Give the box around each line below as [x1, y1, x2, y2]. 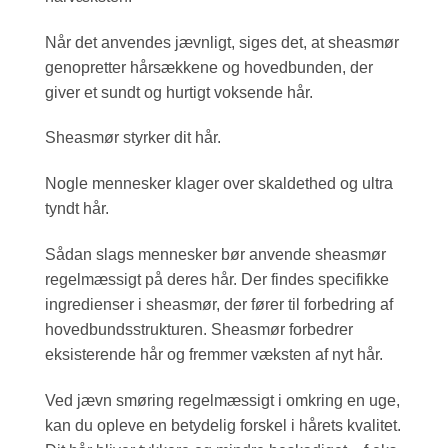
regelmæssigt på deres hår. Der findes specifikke [45, 271, 389, 289]
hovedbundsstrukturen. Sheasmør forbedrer [45, 321, 353, 339]
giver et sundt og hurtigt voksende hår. [45, 83, 313, 101]
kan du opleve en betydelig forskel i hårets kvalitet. [45, 416, 401, 434]
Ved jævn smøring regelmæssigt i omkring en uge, [45, 391, 400, 409]
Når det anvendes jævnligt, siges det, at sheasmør [45, 33, 399, 51]
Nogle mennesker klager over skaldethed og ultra [45, 175, 393, 193]
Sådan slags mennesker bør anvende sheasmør [45, 246, 386, 264]
